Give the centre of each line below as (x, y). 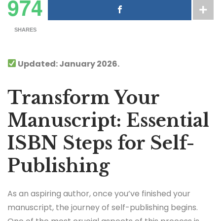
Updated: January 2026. (68, 64)
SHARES (25, 30)
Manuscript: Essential (108, 120)
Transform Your (83, 98)
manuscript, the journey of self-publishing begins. (103, 207)
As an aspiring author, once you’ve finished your (99, 193)
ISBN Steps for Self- (101, 143)
